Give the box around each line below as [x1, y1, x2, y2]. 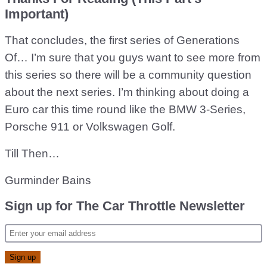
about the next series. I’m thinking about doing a [5, 86, 249, 98]
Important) [5, 7, 69, 21]
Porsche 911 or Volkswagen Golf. [5, 120, 175, 133]
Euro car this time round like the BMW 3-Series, [5, 103, 246, 116]
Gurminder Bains [5, 174, 91, 187]
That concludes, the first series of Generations [5, 34, 240, 46]
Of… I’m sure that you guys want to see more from [5, 51, 260, 64]
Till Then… [5, 147, 60, 160]
